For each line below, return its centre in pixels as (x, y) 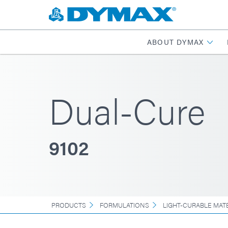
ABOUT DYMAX (175, 42)
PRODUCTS (69, 205)
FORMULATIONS (124, 205)
